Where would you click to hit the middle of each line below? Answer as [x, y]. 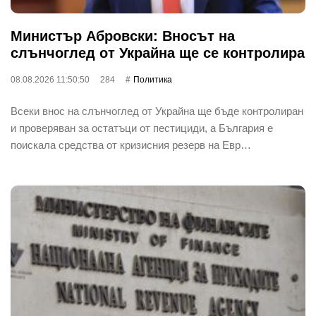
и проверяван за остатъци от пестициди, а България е [142, 128]
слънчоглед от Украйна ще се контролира [158, 53]
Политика [153, 79]
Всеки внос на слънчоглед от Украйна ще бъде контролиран [157, 111]
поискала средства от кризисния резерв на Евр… [131, 145]
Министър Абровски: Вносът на [123, 36]
